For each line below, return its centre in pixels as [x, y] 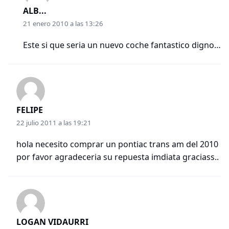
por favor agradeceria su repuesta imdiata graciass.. [118, 157]
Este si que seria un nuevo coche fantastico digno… [122, 45]
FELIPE [30, 110]
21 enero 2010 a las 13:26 [63, 24]
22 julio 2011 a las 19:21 [54, 123]
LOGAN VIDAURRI [52, 222]
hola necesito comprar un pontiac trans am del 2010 [117, 144]
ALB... [35, 11]
